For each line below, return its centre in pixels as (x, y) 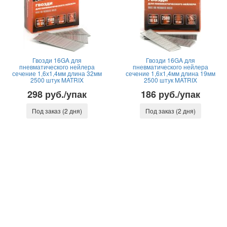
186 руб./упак (170, 94)
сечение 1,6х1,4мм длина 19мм (170, 73)
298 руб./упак (57, 94)
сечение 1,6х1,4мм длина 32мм (57, 73)
